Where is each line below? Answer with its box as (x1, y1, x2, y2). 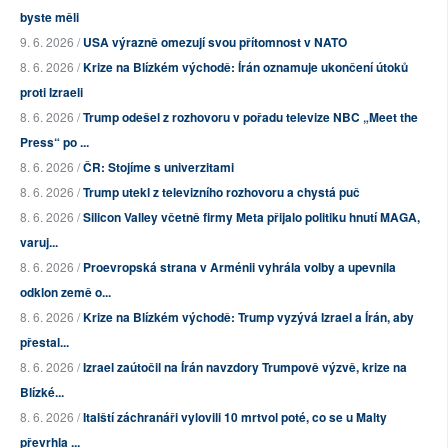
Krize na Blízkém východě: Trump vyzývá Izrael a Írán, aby (83, 308, 414, 327)
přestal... (20, 333, 69, 352)
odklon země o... (20, 283, 111, 302)
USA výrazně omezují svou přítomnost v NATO (83, 33, 347, 52)
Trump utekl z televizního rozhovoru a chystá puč (83, 183, 360, 202)
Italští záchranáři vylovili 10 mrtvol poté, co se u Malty (83, 408, 387, 427)
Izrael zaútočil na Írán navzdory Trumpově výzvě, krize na (83, 358, 407, 377)
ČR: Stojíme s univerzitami (83, 158, 234, 177)
